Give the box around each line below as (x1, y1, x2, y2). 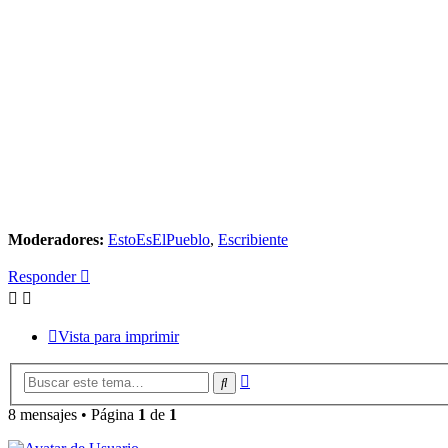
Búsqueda (249, 369, 312, 387)
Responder (8, 267, 76, 285)
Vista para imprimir (58, 327, 179, 345)
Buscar (227, 374, 268, 390)
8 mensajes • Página (8, 406, 138, 424)
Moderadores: (8, 230, 104, 248)
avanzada (249, 387, 308, 405)
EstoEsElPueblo (108, 230, 210, 248)
